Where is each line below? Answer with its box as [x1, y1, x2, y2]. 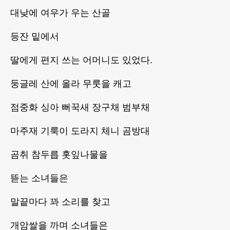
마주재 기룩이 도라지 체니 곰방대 [10, 126, 150, 137]
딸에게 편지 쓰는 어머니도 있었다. [10, 55, 152, 66]
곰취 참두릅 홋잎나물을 [10, 149, 108, 160]
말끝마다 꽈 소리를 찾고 [10, 197, 110, 207]
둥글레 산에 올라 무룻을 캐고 [10, 79, 131, 89]
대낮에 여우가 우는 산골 [10, 8, 110, 18]
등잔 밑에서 [10, 31, 59, 42]
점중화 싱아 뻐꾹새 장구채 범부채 [10, 102, 150, 113]
